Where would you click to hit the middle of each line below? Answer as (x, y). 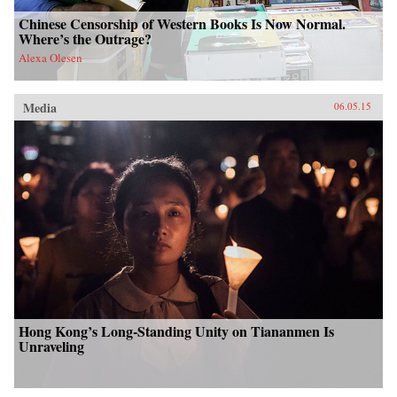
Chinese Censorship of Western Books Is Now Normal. (182, 24)
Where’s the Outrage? (85, 39)
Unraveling (51, 346)
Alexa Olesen (51, 58)
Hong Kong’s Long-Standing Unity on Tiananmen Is (176, 331)
